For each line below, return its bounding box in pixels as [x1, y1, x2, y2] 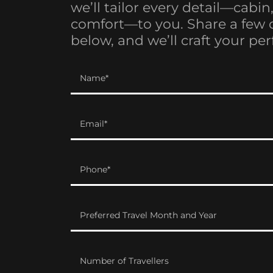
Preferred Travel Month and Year [80, 210, 217, 221]
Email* [80, 118, 107, 130]
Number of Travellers [80, 255, 169, 267]
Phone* [80, 164, 110, 175]
